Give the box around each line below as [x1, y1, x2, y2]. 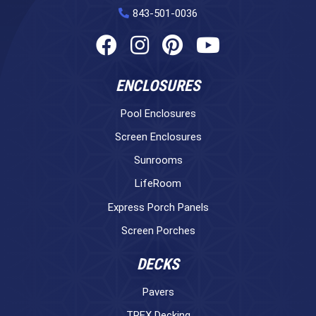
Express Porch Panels [107, 200, 209, 214]
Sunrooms [133, 154, 183, 167]
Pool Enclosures [120, 107, 196, 120]
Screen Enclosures [114, 130, 202, 143]
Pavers [142, 285, 174, 298]
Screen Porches [121, 224, 195, 237]
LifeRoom [135, 177, 181, 190]
